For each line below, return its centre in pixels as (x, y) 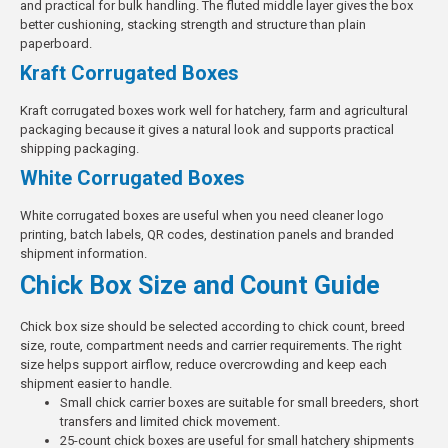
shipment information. (83, 253)
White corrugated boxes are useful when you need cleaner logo (202, 215)
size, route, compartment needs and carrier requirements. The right (211, 345)
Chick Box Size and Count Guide (200, 285)
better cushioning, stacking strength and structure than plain (193, 24)
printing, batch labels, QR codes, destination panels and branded (207, 234)
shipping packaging (78, 148)
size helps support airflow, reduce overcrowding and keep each (203, 364)
